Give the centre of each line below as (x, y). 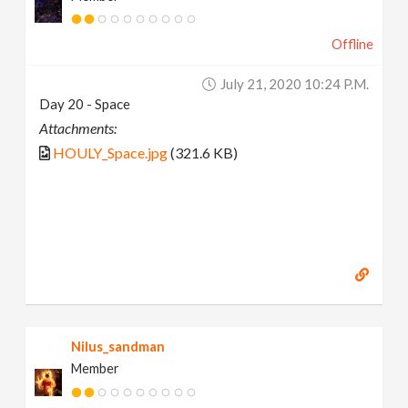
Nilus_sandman (118, 347)
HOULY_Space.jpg (111, 152)
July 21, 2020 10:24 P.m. (294, 83)
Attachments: (78, 127)
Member (96, 369)
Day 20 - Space (85, 103)
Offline (352, 44)
